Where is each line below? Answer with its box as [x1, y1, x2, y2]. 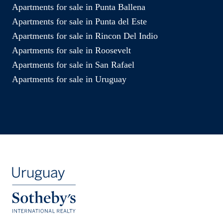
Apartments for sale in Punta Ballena [12, 1, 145, 12]
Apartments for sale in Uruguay [12, 74, 126, 84]
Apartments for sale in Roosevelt [12, 45, 131, 55]
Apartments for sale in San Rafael [12, 59, 134, 70]
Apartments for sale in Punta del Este [12, 16, 147, 26]
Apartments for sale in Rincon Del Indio [12, 30, 158, 41]
